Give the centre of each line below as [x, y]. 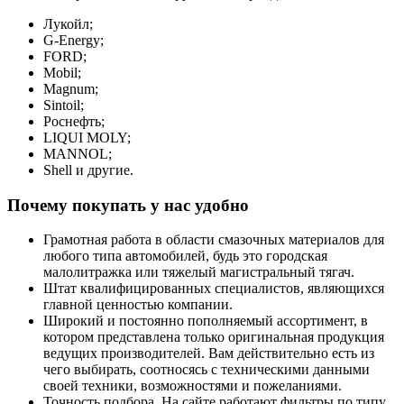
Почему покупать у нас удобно [128, 205]
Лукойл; [68, 23]
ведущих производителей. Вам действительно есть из [209, 353]
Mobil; [62, 72]
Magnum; [71, 88]
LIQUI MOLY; [87, 137]
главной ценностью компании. [138, 305]
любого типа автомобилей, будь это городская [185, 256]
